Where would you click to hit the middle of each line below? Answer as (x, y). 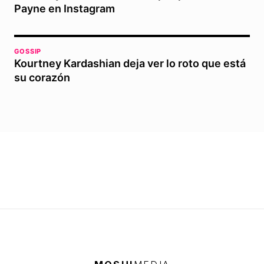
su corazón (42, 78)
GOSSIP (28, 52)
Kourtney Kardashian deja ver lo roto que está (130, 64)
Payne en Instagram (65, 9)
